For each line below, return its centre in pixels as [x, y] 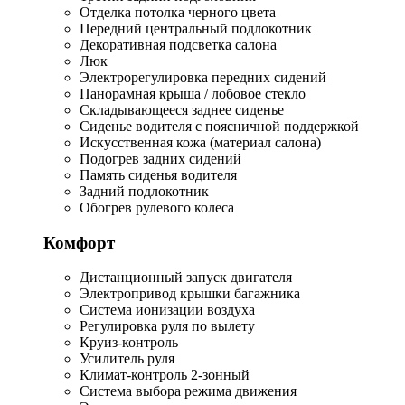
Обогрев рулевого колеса [157, 207]
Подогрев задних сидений [160, 158]
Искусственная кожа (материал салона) [200, 142]
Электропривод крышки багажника [190, 294]
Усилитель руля [127, 359]
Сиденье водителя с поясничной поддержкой [219, 126]
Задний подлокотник [144, 191]
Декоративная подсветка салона [178, 44]
